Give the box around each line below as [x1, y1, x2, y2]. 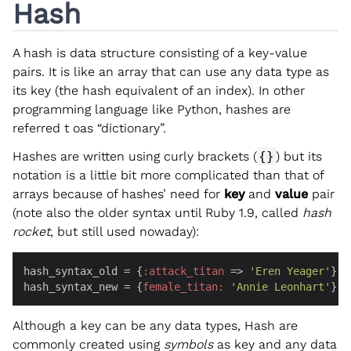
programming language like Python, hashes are [13, 101, 291, 117]
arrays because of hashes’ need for [13, 186, 224, 201]
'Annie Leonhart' [230, 280, 331, 293]
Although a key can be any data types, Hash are [13, 317, 298, 333]
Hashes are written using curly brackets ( [13, 148, 257, 164]
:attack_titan [143, 264, 224, 277]
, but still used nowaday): [50, 223, 199, 239]
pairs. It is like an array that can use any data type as [13, 63, 329, 79]
